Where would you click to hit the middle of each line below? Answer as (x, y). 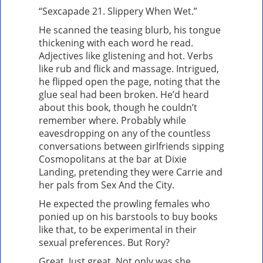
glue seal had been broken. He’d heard (124, 95)
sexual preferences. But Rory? (104, 243)
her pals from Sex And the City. (107, 185)
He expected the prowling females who (124, 204)
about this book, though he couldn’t (118, 108)
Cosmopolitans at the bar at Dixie (113, 159)
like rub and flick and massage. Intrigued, (129, 69)
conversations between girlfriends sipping (131, 146)
